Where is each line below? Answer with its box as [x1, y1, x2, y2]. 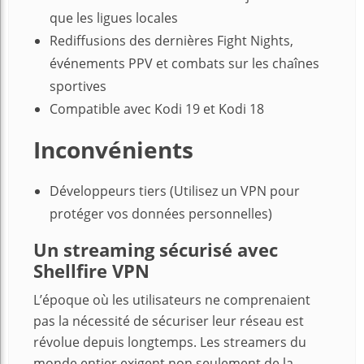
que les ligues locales [50, 9, 178, 28]
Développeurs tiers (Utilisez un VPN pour [50, 182, 300, 201]
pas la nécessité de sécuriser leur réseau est [33, 312, 304, 331]
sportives [50, 77, 106, 96]
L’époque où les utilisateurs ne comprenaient [33, 291, 310, 310]
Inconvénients [33, 134, 193, 166]
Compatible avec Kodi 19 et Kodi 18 [50, 100, 264, 119]
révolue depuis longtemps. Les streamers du [33, 333, 306, 352]
